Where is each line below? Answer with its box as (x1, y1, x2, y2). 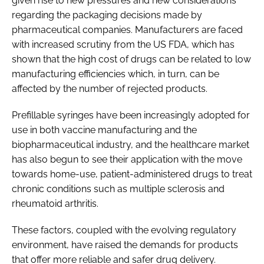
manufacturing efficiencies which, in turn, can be (12, 68, 219, 80)
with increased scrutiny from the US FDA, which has (12, 38, 235, 50)
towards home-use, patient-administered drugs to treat (12, 168, 252, 180)
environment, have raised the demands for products (12, 239, 238, 250)
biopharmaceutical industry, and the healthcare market (12, 138, 249, 150)
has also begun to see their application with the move (12, 153, 242, 165)
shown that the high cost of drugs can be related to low (12, 53, 251, 65)
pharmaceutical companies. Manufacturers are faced (12, 24, 243, 35)
